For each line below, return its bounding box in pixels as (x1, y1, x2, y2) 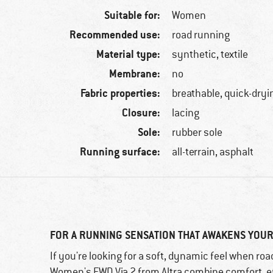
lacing (172, 106, 200, 120)
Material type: (96, 47, 161, 62)
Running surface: (80, 144, 161, 159)
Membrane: (109, 66, 161, 81)
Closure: (122, 105, 161, 120)
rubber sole (172, 126, 223, 140)
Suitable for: (104, 8, 161, 23)
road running (172, 28, 230, 42)
